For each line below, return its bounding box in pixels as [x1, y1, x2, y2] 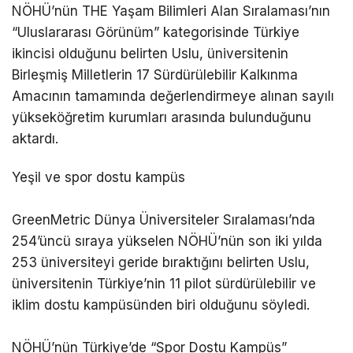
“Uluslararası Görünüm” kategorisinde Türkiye [12, 24, 299, 40]
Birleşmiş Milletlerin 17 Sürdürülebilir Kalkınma [12, 66, 298, 83]
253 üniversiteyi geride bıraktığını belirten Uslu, [12, 254, 310, 270]
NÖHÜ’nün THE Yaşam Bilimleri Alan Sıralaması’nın [12, 2, 330, 19]
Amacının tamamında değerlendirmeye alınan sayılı [12, 87, 334, 104]
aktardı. [12, 130, 58, 147]
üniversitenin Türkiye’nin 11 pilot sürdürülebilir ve [12, 275, 316, 292]
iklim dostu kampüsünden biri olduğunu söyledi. [12, 296, 310, 313]
